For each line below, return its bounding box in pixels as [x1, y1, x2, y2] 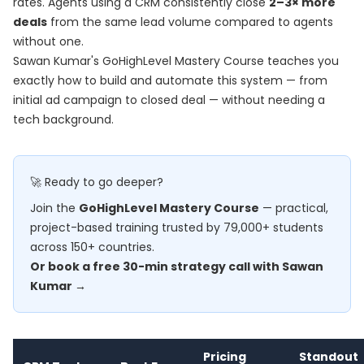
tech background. [13, 111, 114, 128]
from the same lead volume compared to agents [47, 14, 333, 30]
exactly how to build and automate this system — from [13, 72, 327, 89]
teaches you [264, 53, 339, 69]
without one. [13, 33, 84, 50]
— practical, [259, 200, 328, 216]
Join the [30, 200, 79, 216]
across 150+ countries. [30, 239, 154, 255]
